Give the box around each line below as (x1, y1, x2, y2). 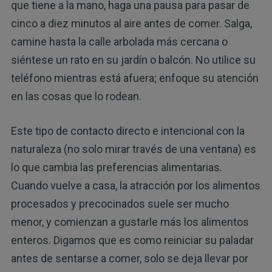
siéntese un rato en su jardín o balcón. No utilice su (10, 53, 256, 66)
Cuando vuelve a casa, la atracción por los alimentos (10, 178, 260, 192)
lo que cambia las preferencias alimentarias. (10, 160, 222, 174)
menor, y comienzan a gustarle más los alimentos (10, 215, 249, 228)
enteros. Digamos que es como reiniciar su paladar (10, 233, 254, 246)
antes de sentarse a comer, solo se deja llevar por (10, 251, 248, 265)
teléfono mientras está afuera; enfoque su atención (10, 71, 259, 84)
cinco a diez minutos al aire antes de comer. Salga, (10, 16, 252, 30)
